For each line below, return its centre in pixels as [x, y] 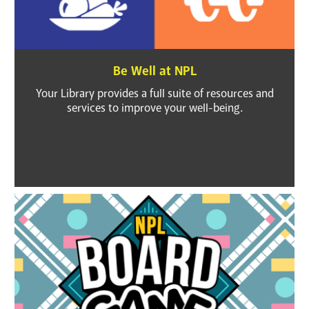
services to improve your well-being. [154, 108]
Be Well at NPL [154, 71]
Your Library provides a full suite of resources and [154, 94]
